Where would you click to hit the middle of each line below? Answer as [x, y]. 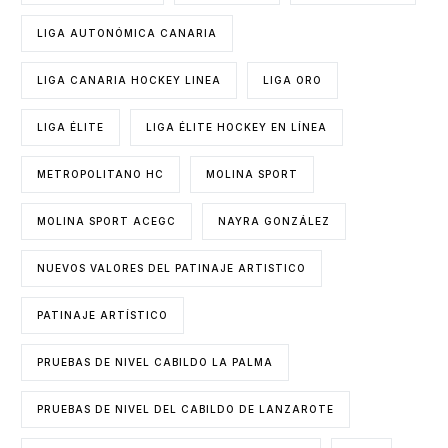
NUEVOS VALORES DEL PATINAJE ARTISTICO [172, 267]
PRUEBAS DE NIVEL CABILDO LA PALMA [155, 361]
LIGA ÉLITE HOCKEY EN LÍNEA [237, 126]
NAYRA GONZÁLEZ [274, 220]
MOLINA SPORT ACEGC [107, 220]
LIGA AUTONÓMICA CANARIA [127, 32]
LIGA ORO [293, 79]
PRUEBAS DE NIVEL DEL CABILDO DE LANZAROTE [186, 408]
